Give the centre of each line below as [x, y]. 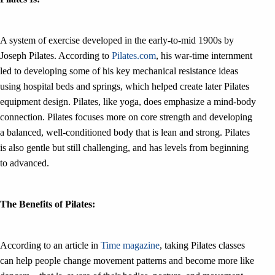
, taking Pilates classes [202, 245]
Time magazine [130, 245]
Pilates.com [134, 56]
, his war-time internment [204, 56]
